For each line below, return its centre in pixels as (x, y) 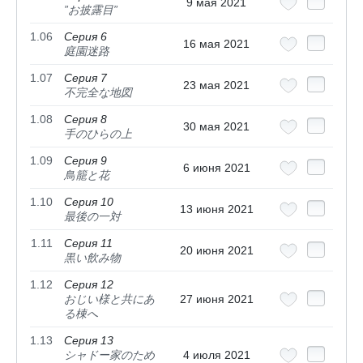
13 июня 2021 (216, 209)
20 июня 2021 (216, 251)
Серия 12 (89, 285)
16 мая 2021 (216, 44)
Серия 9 (85, 161)
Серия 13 (89, 341)
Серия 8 (85, 120)
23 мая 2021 (216, 85)
